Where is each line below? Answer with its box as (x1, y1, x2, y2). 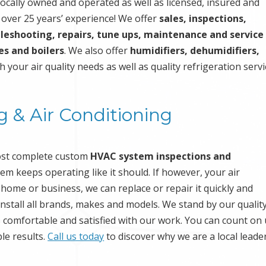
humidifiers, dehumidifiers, (130, 43, 260, 57)
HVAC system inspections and (90, 149, 232, 163)
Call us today (47, 229, 104, 243)
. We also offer (64, 43, 131, 57)
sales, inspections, (159, 11, 247, 25)
